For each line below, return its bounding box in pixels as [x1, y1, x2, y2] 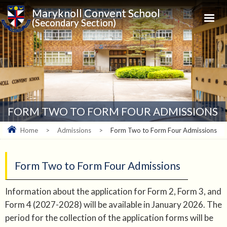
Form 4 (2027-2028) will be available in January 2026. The [5, 199, 222, 210]
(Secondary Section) [32, 17, 117, 29]
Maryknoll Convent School [32, 7, 161, 20]
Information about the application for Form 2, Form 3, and [5, 186, 221, 197]
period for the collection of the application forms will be [5, 212, 213, 223]
